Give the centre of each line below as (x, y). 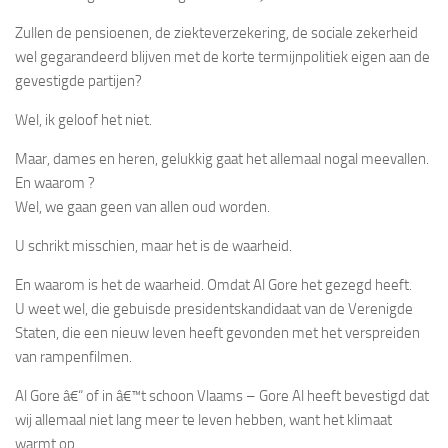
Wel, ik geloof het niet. (83, 119)
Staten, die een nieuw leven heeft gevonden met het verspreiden (217, 332)
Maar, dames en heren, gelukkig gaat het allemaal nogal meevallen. (222, 158)
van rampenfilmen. (73, 356)
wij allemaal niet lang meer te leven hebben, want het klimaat (203, 419)
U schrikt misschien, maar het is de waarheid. (153, 245)
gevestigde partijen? (78, 80)
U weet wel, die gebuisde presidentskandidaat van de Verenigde (214, 308)
